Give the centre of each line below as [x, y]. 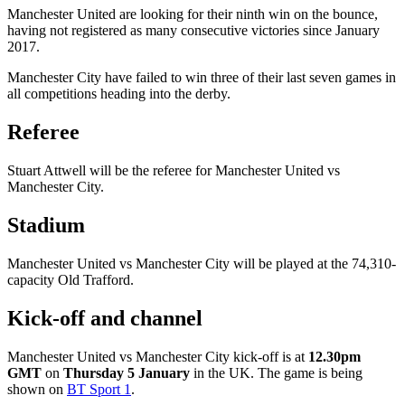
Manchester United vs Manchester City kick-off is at [158, 356]
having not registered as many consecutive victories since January [193, 31]
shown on [37, 389]
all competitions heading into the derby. [119, 94]
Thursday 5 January [127, 372]
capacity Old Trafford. [71, 280]
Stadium [46, 226]
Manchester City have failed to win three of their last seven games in [202, 78]
